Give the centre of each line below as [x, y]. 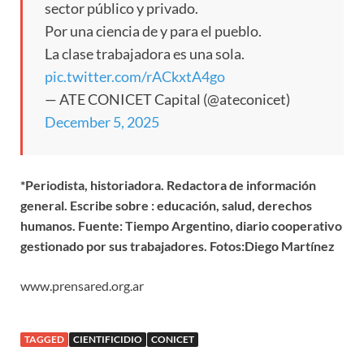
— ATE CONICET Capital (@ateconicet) [167, 100]
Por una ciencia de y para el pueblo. [153, 31]
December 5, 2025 [102, 122]
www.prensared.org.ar [82, 286]
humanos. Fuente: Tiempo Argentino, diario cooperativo [181, 226]
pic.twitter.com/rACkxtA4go [135, 77]
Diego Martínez [290, 246]
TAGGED [44, 340]
